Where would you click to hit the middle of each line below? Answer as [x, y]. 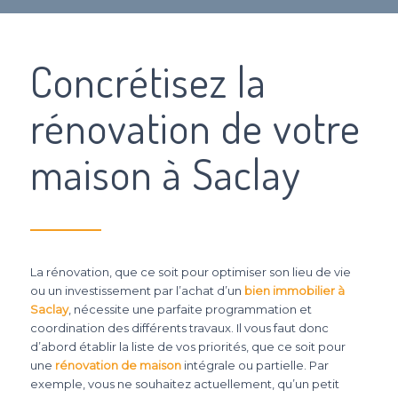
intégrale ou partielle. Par [255, 365]
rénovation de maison [118, 365]
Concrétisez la [148, 81]
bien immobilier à [294, 291]
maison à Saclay [165, 173]
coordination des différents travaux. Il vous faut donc [179, 328]
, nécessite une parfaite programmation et [190, 309]
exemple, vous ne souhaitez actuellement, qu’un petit [184, 384]
